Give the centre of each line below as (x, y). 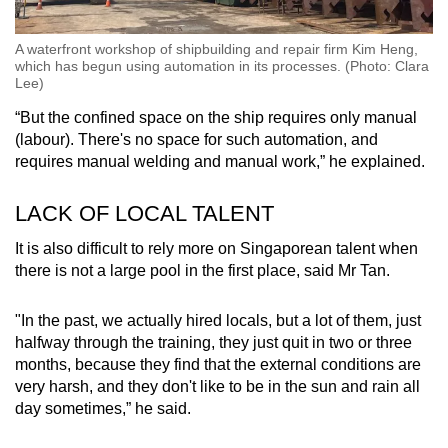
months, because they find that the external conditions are (218, 365)
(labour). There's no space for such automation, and (196, 140)
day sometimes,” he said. (103, 409)
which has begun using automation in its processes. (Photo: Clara (222, 66)
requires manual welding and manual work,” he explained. (220, 162)
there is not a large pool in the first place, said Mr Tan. (202, 271)
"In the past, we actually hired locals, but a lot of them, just (218, 321)
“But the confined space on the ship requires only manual (216, 118)
